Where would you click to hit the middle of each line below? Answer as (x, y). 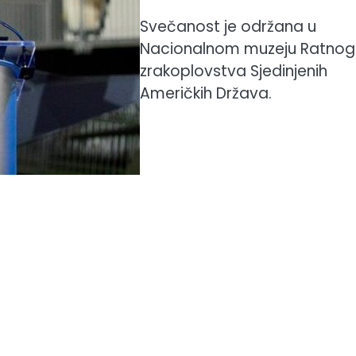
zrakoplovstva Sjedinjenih (234, 71)
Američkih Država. (206, 93)
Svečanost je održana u (228, 26)
